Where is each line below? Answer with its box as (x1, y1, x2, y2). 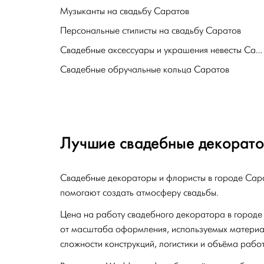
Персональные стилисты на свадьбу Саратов (60, 25, 241, 36)
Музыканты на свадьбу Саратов (60, 5, 189, 16)
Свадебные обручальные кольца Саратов (60, 64, 229, 75)
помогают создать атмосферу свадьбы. (60, 187, 219, 198)
